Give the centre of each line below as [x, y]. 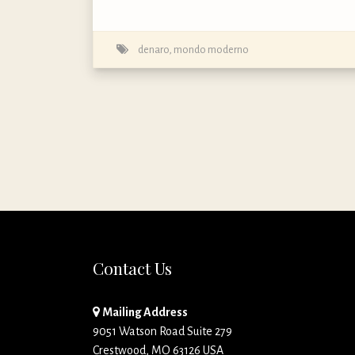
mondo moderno [211, 49]
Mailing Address [145, 313]
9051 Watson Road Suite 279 [162, 332]
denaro [153, 49]
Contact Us [132, 267]
